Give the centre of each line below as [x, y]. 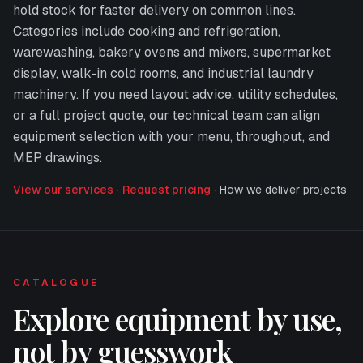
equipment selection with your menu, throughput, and [171, 137]
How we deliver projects [283, 190]
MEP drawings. [58, 158]
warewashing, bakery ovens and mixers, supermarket [172, 52]
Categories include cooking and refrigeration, [147, 31]
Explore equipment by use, [178, 318]
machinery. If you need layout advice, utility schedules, [175, 94]
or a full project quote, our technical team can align [167, 115]
